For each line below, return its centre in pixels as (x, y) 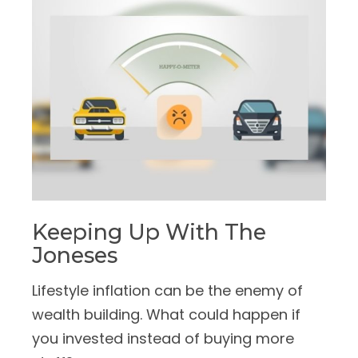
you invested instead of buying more (163, 339)
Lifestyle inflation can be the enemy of (167, 291)
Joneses (75, 256)
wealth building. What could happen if (166, 315)
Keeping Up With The (149, 233)
